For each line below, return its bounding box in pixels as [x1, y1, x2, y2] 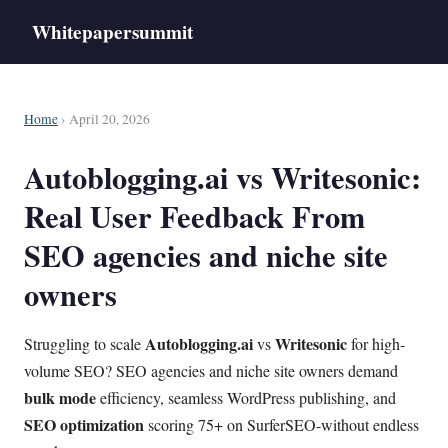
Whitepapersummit [32, 18, 193, 46]
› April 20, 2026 [58, 110, 150, 129]
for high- [347, 332, 405, 354]
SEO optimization [24, 412, 144, 436]
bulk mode [24, 385, 96, 409]
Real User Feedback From [24, 194, 365, 239]
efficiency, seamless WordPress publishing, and [96, 386, 396, 408]
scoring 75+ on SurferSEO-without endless [144, 413, 419, 435]
